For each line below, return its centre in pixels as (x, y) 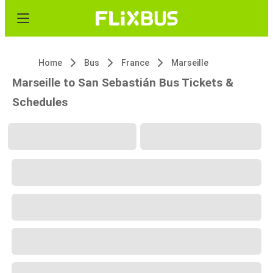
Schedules (40, 102)
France (135, 63)
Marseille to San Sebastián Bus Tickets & (123, 83)
